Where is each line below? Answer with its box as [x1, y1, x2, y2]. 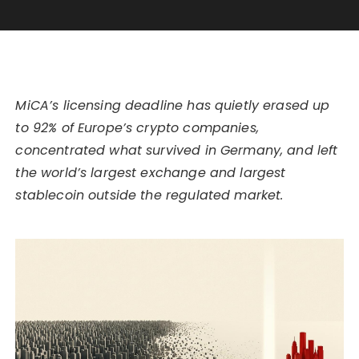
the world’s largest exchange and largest [15, 163, 286, 182]
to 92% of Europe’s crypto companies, [15, 118, 259, 137]
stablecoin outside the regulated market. [15, 185, 284, 204]
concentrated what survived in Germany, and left [15, 140, 338, 159]
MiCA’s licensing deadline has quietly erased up [15, 95, 330, 115]
